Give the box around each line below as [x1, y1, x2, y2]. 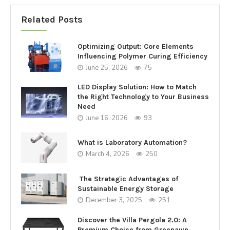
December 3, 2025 [86, 195, 142, 205]
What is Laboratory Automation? [78, 138, 187, 147]
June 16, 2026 [86, 113, 128, 123]
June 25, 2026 [86, 63, 128, 72]
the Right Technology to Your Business [78, 92, 209, 101]
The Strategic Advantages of [78, 174, 178, 183]
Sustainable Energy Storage [78, 184, 174, 193]
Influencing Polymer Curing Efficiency [78, 51, 207, 61]
